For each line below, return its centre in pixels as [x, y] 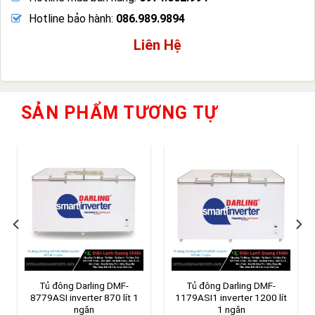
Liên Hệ [157, 45]
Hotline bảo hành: [72, 18]
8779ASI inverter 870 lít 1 [84, 297]
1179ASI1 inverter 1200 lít [231, 297]
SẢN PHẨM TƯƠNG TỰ [120, 112]
